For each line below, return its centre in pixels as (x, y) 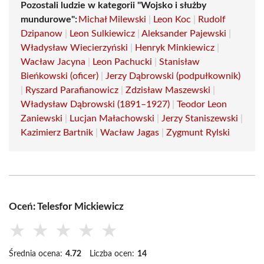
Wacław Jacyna (53, 62)
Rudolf (212, 19)
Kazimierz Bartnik (57, 133)
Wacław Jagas (130, 133)
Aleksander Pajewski (184, 34)
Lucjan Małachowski (112, 118)
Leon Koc (172, 19)
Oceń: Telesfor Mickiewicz (66, 207)
